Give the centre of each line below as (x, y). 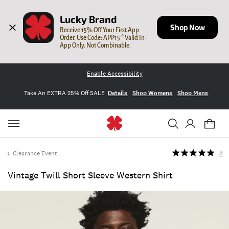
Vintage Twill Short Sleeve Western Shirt (90, 175)
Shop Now (187, 27)
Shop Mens (193, 93)
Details (118, 93)
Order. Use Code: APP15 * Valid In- (104, 38)
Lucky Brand (88, 19)
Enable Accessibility (114, 74)
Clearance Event (35, 153)
